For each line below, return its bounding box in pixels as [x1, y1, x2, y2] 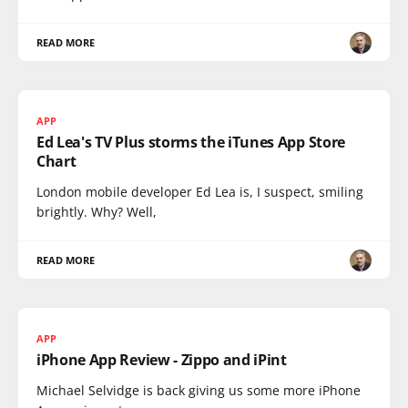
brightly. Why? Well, [36, 203, 157, 220]
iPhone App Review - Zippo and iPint [36, 350, 287, 370]
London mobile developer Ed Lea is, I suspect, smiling [36, 183, 363, 200]
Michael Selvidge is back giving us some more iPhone [36, 382, 361, 399]
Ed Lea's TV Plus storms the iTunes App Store [36, 132, 345, 152]
